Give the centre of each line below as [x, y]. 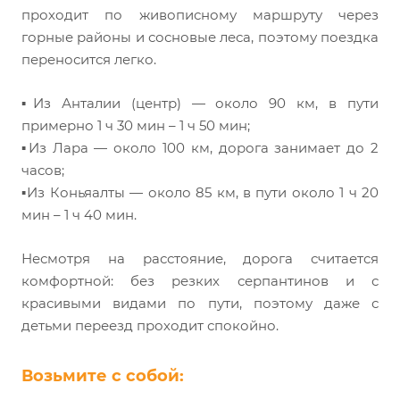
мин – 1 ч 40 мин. [79, 215]
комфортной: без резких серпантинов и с [200, 281]
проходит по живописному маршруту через [200, 15]
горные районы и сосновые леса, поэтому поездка [200, 37]
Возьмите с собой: [103, 376]
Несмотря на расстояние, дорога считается [200, 259]
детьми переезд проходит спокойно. [150, 326]
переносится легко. [89, 60]
